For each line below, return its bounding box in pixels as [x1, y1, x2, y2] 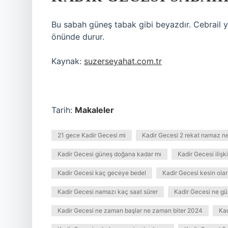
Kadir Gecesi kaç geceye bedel [58, 169, 146, 177]
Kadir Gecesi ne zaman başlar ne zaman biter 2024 [58, 207, 203, 214]
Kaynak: [51, 56, 84, 66]
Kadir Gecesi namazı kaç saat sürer [58, 188, 158, 195]
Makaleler [75, 105, 114, 115]
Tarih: [51, 105, 75, 115]
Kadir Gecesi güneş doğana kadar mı [58, 150, 161, 158]
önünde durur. [51, 32, 104, 42]
